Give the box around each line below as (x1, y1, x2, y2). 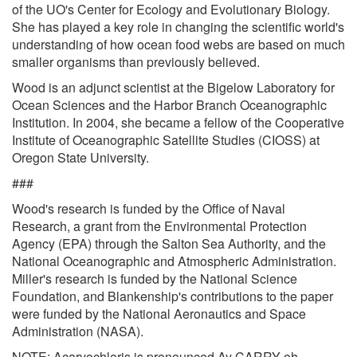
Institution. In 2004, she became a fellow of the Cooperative (12, 112, 344, 131)
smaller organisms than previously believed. (12, 52, 260, 71)
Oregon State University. (12, 147, 149, 167)
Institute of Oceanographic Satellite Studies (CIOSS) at (12, 130, 320, 149)
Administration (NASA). (12, 321, 143, 340)
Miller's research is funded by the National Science (12, 269, 297, 288)
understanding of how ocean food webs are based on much (12, 34, 345, 53)
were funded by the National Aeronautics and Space (12, 304, 306, 323)
